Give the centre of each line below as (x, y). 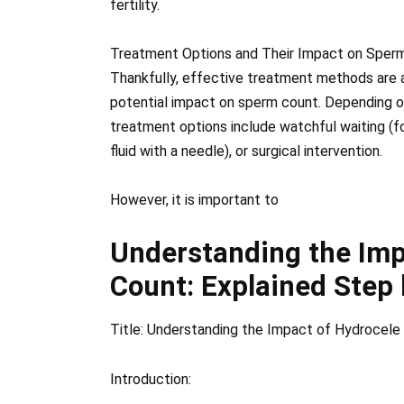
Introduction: (151, 379)
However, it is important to (194, 200)
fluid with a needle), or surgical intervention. (246, 151)
